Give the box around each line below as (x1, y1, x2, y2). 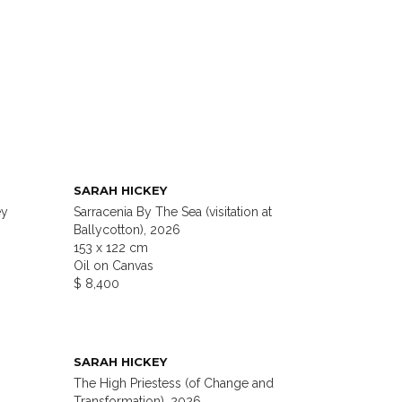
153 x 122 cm (74, 240, 148, 256)
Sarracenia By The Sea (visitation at (74, 205, 272, 220)
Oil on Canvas (74, 258, 153, 274)
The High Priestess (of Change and (74, 376, 274, 391)
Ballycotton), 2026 (74, 223, 180, 238)
